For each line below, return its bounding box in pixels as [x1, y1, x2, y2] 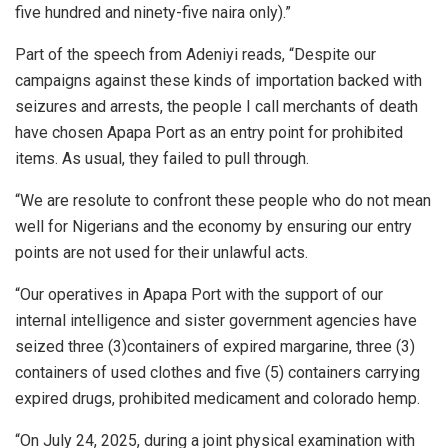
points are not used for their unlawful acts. [15, 242, 308, 262]
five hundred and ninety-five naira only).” [15, 2, 291, 22]
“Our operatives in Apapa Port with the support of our [15, 284, 383, 304]
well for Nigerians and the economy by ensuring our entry [15, 216, 412, 236]
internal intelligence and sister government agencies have [15, 310, 417, 330]
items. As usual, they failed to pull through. [15, 148, 309, 168]
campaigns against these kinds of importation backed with [15, 70, 422, 90]
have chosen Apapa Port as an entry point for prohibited [15, 122, 403, 142]
